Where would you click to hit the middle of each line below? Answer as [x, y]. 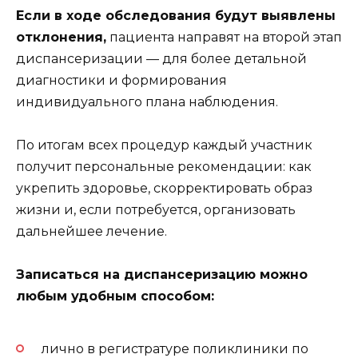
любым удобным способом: [115, 296]
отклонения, [61, 38]
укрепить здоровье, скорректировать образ [164, 189]
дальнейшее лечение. [91, 232]
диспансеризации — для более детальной [161, 59]
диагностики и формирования [121, 81]
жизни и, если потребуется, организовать [156, 210]
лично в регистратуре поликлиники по [175, 348]
